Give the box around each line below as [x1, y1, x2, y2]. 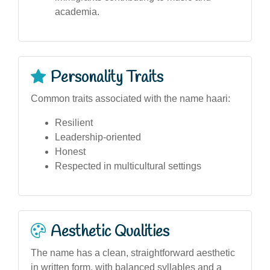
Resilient [55, 117, 93, 128]
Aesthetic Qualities [51, 221, 169, 242]
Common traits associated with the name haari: [31, 93, 230, 104]
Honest [55, 146, 86, 157]
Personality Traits [51, 67, 163, 88]
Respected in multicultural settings [55, 160, 201, 171]
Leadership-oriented [55, 131, 141, 142]
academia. [55, 6, 99, 17]
